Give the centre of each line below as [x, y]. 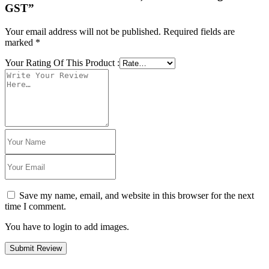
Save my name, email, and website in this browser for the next [137, 196]
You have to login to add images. [67, 227]
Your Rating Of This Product [61, 63]
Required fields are [199, 32]
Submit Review [36, 249]
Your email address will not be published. [83, 32]
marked [20, 43]
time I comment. [35, 207]
